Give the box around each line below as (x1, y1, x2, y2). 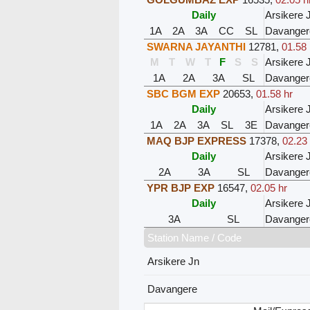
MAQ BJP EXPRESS (147, 135, 247, 147)
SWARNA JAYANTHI (147, 41, 246, 53)
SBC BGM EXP (147, 88, 221, 100)
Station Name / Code (147, 232, 242, 244)
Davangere (147, 283, 198, 295)
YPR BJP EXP (147, 182, 215, 194)
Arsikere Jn (147, 255, 200, 268)
